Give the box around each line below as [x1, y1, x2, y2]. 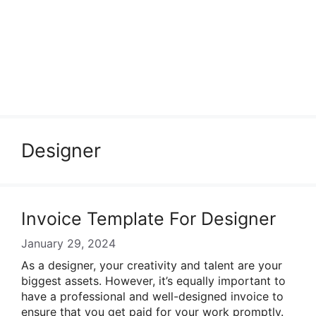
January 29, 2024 [21, 236, 116, 250]
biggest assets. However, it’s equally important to [21, 274, 286, 288]
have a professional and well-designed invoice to [21, 289, 284, 303]
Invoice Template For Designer [21, 208, 276, 229]
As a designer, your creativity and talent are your [21, 258, 282, 272]
